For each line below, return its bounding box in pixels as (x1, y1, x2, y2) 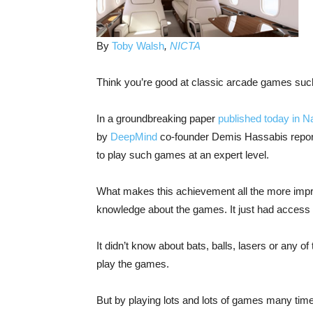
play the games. (96, 257, 169, 270)
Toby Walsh (112, 39, 164, 52)
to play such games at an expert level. (96, 148, 269, 161)
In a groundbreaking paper (96, 112, 218, 124)
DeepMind (110, 130, 157, 143)
